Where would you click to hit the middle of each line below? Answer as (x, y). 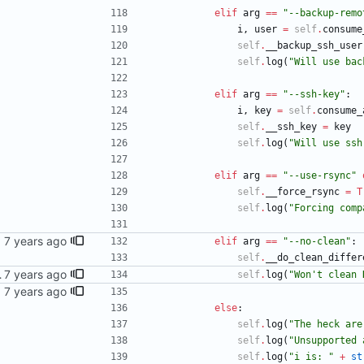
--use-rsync (320, 176)
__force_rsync (303, 192)
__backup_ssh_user (314, 46)
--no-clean (317, 242)
